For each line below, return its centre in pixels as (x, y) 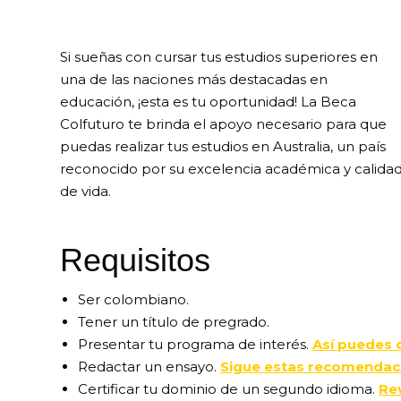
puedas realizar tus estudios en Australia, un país (223, 147)
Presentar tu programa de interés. (195, 345)
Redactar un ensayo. (149, 367)
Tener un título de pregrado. (174, 322)
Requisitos (135, 260)
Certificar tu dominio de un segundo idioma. (228, 389)
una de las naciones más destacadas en (194, 80)
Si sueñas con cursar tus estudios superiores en (219, 57)
